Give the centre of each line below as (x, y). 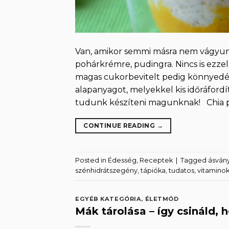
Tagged (194, 161)
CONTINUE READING (120, 125)
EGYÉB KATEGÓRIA (108, 199)
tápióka (153, 171)
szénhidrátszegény (106, 171)
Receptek (156, 161)
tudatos (181, 171)
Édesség (122, 161)
